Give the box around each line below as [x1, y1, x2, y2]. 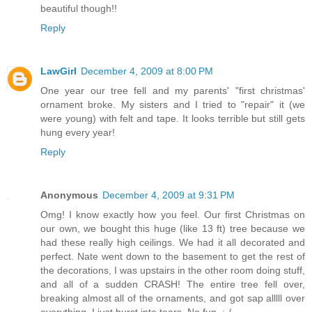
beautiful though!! [40, 2, 117, 14]
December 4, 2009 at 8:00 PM [81, 65, 213, 77]
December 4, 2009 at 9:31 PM [102, 189, 235, 201]
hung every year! [40, 126, 115, 138]
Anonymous [40, 189, 98, 201]
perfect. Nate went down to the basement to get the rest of [40, 250, 305, 262]
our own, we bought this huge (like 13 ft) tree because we [40, 222, 305, 234]
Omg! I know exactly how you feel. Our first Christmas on [40, 208, 305, 220]
